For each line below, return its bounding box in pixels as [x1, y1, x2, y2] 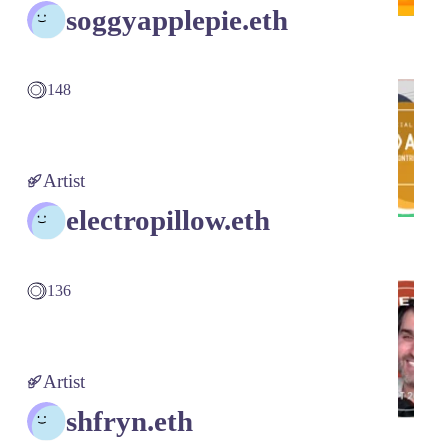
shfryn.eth [65, 404, 193, 437]
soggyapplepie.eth [65, 3, 288, 36]
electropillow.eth [65, 204, 270, 237]
